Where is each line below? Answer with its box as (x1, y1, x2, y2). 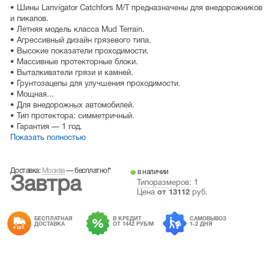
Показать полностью (10, 134, 86, 142)
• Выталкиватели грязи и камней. (10, 70, 133, 77)
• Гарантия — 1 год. (10, 124, 82, 131)
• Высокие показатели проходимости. (10, 48, 149, 56)
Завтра (10, 175, 81, 196)
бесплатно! (74, 168, 109, 175)
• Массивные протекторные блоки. (10, 59, 138, 67)
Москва (41, 168, 65, 175)
